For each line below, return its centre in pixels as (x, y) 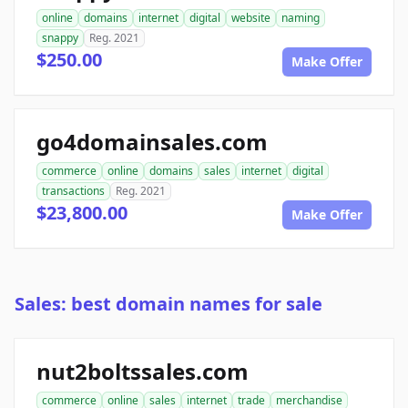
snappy (60, 38)
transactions (73, 191)
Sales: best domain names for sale (168, 304)
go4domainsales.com (152, 142)
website (251, 18)
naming (301, 18)
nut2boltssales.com (143, 372)
